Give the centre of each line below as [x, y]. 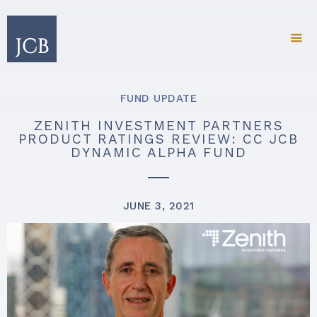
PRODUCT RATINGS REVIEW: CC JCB [158, 139]
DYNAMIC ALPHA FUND [158, 152]
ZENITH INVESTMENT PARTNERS [158, 126]
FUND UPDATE [158, 98]
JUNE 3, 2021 [158, 206]
